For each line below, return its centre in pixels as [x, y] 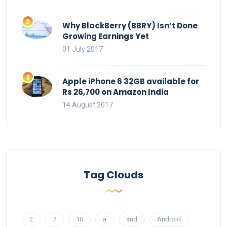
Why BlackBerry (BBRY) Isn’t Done [130, 26]
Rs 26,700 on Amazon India [116, 92]
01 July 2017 [83, 49]
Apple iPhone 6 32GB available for [131, 82]
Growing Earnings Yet [106, 36]
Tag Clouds [113, 175]
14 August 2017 [88, 105]
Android [169, 219]
